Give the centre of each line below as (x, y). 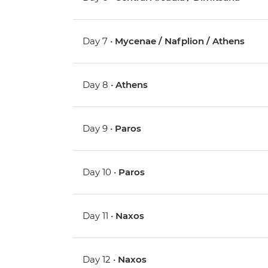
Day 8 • (99, 85)
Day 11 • (99, 216)
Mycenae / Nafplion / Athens (180, 41)
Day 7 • (99, 41)
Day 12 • (100, 260)
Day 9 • (99, 129)
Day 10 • (101, 172)
